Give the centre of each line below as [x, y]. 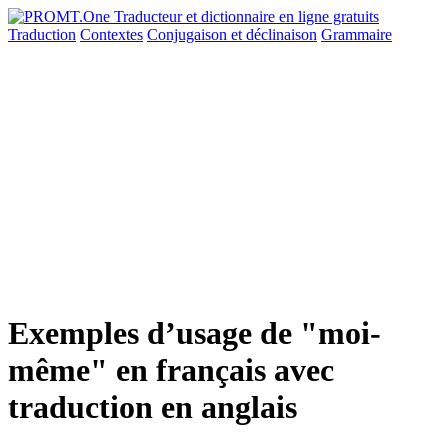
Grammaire [356, 34]
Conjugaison [189, 34]
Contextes [111, 34]
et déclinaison [274, 34]
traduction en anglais [152, 407]
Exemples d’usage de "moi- [194, 333]
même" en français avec [171, 370]
